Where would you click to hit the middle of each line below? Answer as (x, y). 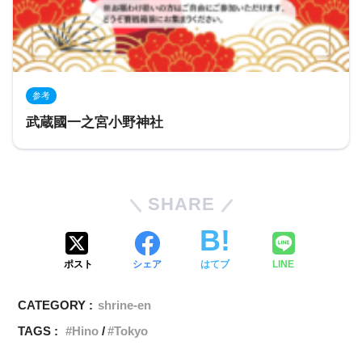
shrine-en (125, 305)
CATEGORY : (56, 305)
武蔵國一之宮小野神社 (95, 122)
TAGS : (38, 331)
